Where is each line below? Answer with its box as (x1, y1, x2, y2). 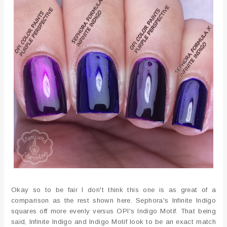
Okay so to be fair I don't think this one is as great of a (11, 185, 216, 194)
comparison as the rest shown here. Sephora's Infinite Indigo (11, 196, 216, 204)
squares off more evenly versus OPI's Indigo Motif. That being (11, 207, 216, 215)
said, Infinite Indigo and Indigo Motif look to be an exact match (11, 217, 216, 225)
